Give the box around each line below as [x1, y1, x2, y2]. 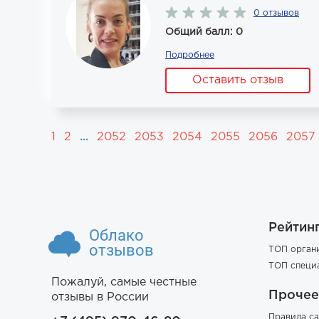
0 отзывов [253, 9, 299, 17]
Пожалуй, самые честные [51, 277, 197, 288]
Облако [89, 226, 144, 244]
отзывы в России [51, 292, 149, 303]
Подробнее [165, 51, 214, 59]
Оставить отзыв [192, 75, 283, 85]
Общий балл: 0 [165, 28, 243, 36]
